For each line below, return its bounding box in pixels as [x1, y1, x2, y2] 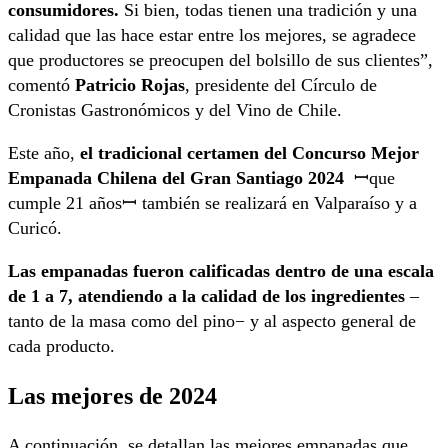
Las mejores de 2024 [8, 382, 217, 410]
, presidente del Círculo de [185, 75, 377, 96]
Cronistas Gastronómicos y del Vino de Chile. [8, 100, 342, 121]
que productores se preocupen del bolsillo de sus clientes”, [8, 50, 433, 71]
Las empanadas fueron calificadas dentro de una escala [8, 261, 434, 282]
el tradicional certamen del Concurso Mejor [80, 143, 419, 164]
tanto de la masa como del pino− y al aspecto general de [8, 311, 416, 332]
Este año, [8, 143, 80, 164]
